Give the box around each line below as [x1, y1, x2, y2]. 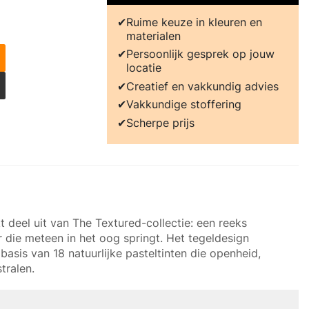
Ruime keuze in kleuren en [126, 15, 262, 29]
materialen [126, 29, 181, 43]
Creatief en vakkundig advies [126, 79, 279, 93]
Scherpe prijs [126, 115, 195, 130]
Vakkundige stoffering [126, 97, 241, 112]
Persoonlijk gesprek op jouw [126, 47, 275, 61]
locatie [126, 61, 161, 75]
